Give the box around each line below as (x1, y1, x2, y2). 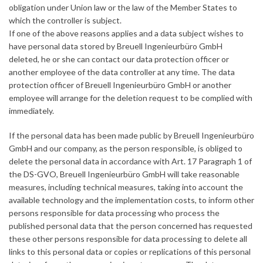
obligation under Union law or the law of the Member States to (9, 2, 237, 13)
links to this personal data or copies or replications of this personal (9, 247, 251, 257)
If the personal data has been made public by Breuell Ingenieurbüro (9, 130, 254, 141)
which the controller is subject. (9, 15, 122, 26)
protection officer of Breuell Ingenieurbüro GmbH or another (9, 80, 231, 90)
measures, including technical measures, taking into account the (9, 182, 243, 193)
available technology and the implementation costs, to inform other (9, 195, 254, 205)
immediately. (9, 106, 54, 116)
